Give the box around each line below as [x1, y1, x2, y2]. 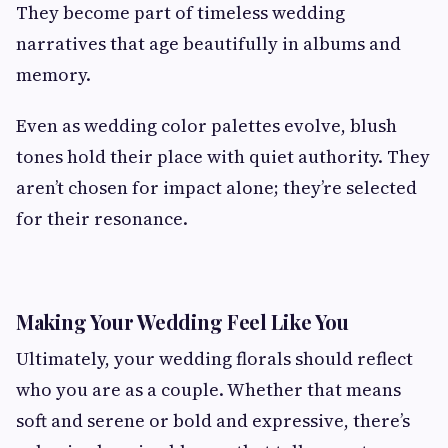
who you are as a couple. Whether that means [16, 376, 401, 402]
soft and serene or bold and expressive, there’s [16, 407, 410, 433]
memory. [16, 61, 91, 87]
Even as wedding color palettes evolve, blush [16, 112, 397, 138]
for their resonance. [16, 205, 188, 231]
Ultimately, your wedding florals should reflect [16, 345, 413, 371]
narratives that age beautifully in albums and [16, 30, 401, 56]
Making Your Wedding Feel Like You [16, 307, 350, 335]
